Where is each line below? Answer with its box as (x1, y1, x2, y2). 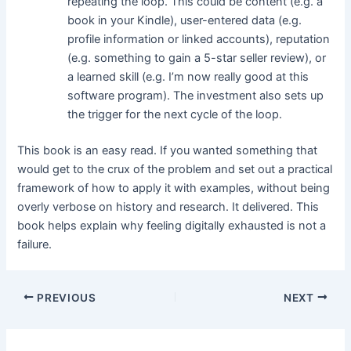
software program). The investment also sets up (67, 88, 324, 103)
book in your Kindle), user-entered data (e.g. (67, 13, 302, 27)
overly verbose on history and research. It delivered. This (17, 199, 320, 214)
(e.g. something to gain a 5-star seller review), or (67, 50, 327, 65)
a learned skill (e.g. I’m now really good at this (67, 69, 309, 84)
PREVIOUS (34, 291, 96, 304)
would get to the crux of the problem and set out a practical (17, 161, 333, 176)
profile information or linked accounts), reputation (67, 31, 331, 46)
